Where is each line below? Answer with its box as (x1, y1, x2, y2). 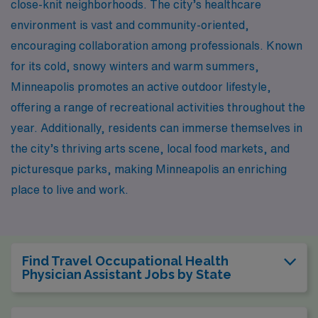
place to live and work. (11, 183, 128, 195)
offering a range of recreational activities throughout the (11, 101, 305, 113)
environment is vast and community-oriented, (11, 18, 249, 31)
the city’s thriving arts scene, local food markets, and (11, 142, 290, 154)
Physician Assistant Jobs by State (22, 266, 231, 282)
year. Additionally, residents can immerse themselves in (11, 121, 302, 133)
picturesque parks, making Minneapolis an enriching (11, 163, 287, 175)
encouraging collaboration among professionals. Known (11, 39, 302, 51)
